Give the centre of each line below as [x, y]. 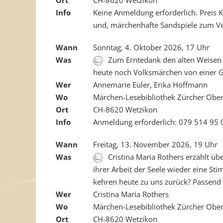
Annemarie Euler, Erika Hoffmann [150, 84]
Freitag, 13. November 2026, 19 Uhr [155, 144]
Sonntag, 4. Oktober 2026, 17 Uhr [151, 47]
